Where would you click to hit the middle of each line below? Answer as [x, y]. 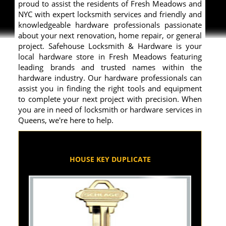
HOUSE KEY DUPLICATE [110, 159]
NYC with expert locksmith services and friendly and [110, 14]
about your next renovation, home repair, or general [110, 35]
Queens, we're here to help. [66, 120]
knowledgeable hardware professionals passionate [110, 24]
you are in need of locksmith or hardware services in [110, 109]
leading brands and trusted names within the [110, 67]
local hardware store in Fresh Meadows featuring [110, 56]
